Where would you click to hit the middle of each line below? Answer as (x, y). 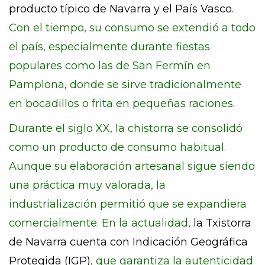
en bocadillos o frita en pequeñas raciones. (122, 104)
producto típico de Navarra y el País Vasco (120, 9)
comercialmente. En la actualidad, (101, 223)
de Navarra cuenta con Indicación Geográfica (128, 242)
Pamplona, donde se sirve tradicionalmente (125, 85)
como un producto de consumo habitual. (117, 147)
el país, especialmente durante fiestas (109, 47)
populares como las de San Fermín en (110, 66)
